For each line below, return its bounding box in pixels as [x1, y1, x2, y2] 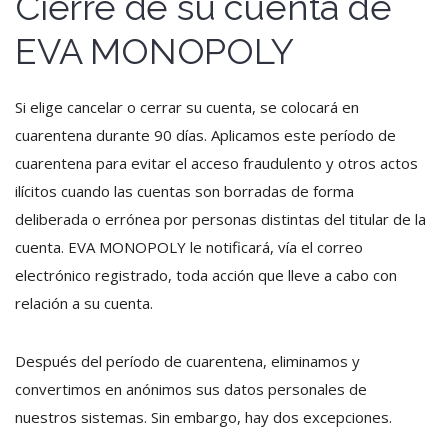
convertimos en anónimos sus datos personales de [15, 379, 367, 399]
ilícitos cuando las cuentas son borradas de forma [15, 181, 354, 201]
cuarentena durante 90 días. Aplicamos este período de [15, 125, 396, 145]
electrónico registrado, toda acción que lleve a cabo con [15, 265, 397, 285]
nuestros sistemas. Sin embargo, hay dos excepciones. [15, 407, 392, 427]
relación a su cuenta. [15, 293, 153, 313]
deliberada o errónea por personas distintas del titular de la [15, 209, 426, 229]
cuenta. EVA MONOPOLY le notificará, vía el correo [15, 237, 363, 257]
